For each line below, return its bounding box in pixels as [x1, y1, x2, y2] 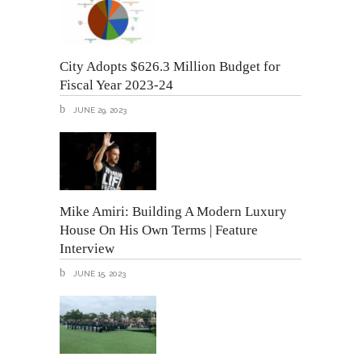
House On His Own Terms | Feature [60, 222, 258, 238]
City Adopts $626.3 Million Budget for [60, 58, 280, 74]
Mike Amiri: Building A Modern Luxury [60, 203, 287, 219]
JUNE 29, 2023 [71, 106, 127, 115]
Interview [60, 240, 114, 256]
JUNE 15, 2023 [71, 269, 126, 279]
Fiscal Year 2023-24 [60, 77, 173, 93]
